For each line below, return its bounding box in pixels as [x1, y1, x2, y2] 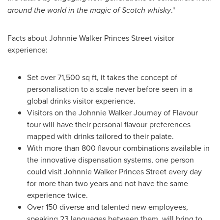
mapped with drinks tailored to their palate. [27, 130, 174, 141]
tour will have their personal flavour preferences [27, 118, 191, 130]
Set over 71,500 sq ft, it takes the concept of [27, 71, 177, 82]
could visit [27, 165, 64, 177]
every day [166, 165, 202, 177]
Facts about [7, 32, 49, 43]
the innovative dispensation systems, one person [27, 154, 194, 165]
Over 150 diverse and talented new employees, [27, 201, 188, 212]
